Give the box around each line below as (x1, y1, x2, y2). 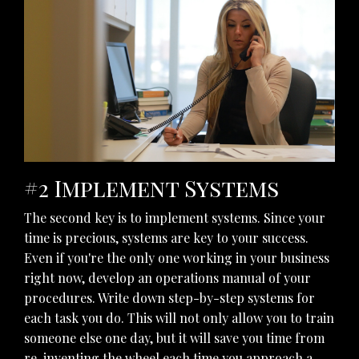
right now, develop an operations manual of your (24, 269, 311, 287)
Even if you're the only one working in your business (24, 249, 329, 267)
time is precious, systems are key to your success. (24, 229, 309, 247)
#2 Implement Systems (24, 173, 279, 204)
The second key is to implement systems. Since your (24, 209, 325, 227)
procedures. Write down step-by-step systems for (24, 289, 315, 307)
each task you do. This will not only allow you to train (24, 309, 334, 327)
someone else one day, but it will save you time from (24, 329, 325, 347)
